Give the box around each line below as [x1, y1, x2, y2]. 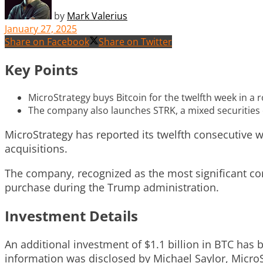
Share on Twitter [99, 35, 172, 48]
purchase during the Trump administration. [5, 180, 219, 194]
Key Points [5, 59, 78, 79]
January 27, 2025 [5, 22, 77, 35]
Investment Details [5, 205, 138, 225]
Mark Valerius [67, 9, 127, 22]
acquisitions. [5, 141, 68, 156]
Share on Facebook [5, 35, 89, 48]
